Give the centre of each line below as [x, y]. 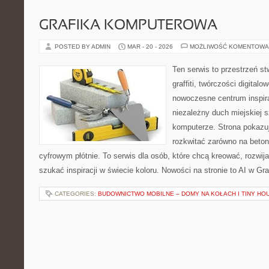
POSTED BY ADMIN [83, 47]
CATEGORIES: [76, 194]
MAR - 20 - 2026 [150, 47]
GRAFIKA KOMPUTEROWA [128, 26]
